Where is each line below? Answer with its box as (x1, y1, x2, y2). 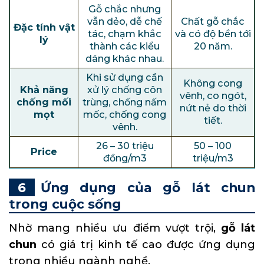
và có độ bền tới (174, 28, 251, 40)
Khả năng (19, 84, 68, 96)
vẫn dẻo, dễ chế (87, 15, 162, 28)
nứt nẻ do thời (179, 102, 246, 114)
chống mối (16, 96, 71, 108)
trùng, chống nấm (82, 96, 167, 108)
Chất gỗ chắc (181, 15, 245, 28)
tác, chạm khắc (88, 28, 161, 40)
